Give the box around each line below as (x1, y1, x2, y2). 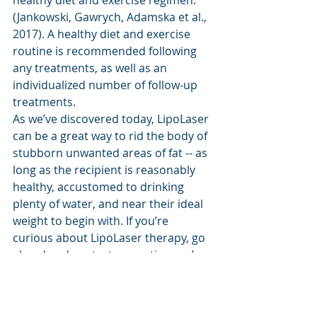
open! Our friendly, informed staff (13, 263, 194, 279)
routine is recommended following (13, 42, 200, 59)
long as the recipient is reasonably (13, 161, 198, 178)
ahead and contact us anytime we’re (13, 246, 208, 263)
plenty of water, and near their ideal (13, 195, 206, 212)
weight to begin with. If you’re (13, 212, 171, 229)
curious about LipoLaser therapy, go (13, 229, 208, 246)
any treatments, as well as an (13, 59, 170, 76)
